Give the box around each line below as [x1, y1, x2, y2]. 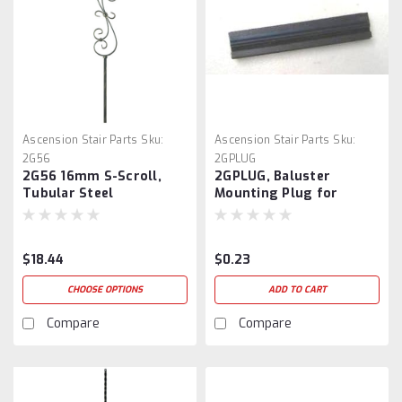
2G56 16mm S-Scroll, [22, 167, 162, 185]
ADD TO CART [267, 283, 327, 295]
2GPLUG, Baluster [214, 167, 330, 185]
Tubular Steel [22, 184, 114, 202]
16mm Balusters [214, 201, 322, 219]
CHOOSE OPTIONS [67, 283, 143, 295]
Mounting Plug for [214, 184, 338, 202]
